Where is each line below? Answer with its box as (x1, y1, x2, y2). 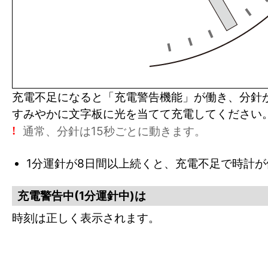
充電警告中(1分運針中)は (17, 188, 146, 203)
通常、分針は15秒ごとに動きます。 (23, 123, 206, 138)
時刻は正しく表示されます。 (12, 210, 160, 225)
